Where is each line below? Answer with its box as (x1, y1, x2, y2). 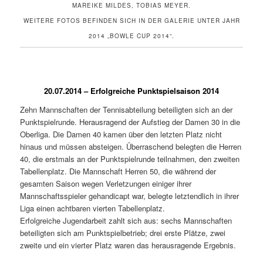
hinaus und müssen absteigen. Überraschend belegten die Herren (20, 140, 242, 152)
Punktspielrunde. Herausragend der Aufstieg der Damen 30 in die (20, 116, 241, 127)
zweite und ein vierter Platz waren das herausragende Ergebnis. (20, 239, 237, 251)
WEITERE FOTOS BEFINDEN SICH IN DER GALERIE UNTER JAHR (23, 16, 240, 25)
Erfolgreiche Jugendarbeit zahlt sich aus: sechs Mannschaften (20, 214, 232, 226)
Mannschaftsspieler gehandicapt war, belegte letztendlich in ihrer (20, 190, 240, 201)
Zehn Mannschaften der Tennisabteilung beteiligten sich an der (20, 103, 233, 115)
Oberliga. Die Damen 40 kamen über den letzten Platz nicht (20, 128, 222, 140)
